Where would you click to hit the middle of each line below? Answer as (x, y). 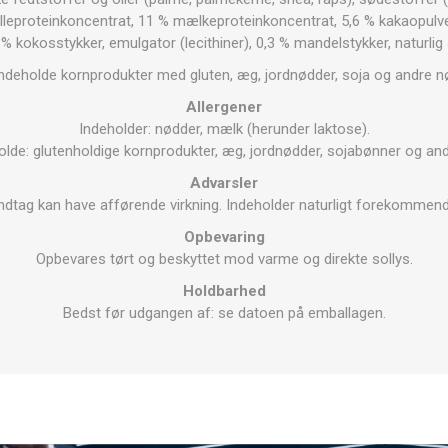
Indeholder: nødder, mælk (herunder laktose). (224, 128)
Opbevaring (224, 236)
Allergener (224, 106)
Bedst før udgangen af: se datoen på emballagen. (224, 312)
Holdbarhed (224, 290)
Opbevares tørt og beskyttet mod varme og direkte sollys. (224, 258)
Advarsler (224, 182)
